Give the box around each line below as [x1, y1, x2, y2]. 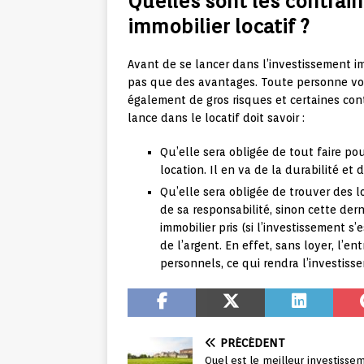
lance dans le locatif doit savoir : [128, 110, 305, 124]
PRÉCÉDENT [220, 336, 285, 349]
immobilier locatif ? [128, 14, 310, 38]
